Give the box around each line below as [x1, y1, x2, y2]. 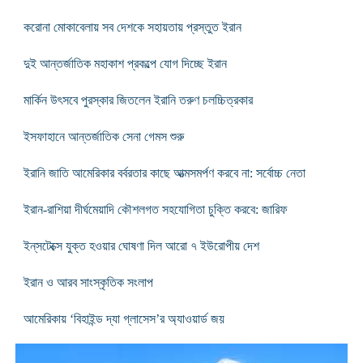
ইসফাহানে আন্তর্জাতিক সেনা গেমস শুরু [23, 129, 184, 143]
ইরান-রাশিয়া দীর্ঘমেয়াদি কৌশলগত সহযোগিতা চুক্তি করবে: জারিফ [23, 202, 288, 216]
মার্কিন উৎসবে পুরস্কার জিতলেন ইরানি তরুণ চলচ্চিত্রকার [23, 92, 253, 107]
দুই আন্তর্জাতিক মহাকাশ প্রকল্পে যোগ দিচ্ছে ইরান [23, 56, 227, 70]
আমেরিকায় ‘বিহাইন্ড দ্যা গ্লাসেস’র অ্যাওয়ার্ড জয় [23, 311, 224, 326]
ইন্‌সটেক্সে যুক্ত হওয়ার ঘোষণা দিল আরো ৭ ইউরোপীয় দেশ [23, 238, 259, 253]
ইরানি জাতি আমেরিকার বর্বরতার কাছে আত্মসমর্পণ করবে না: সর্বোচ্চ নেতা [23, 165, 305, 180]
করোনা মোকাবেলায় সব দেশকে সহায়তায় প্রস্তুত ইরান [23, 19, 241, 34]
